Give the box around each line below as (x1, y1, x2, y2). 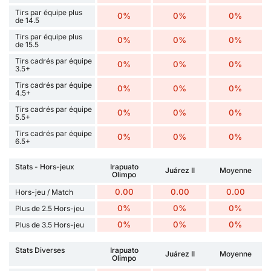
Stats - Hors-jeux (15, 162, 74, 171)
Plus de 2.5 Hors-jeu (15, 203, 84, 213)
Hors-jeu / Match (15, 187, 73, 197)
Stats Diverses (15, 245, 65, 255)
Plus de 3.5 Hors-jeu (15, 220, 84, 229)
